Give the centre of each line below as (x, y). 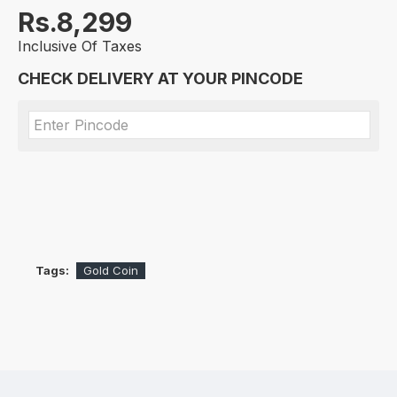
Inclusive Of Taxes (80, 46)
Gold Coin (111, 270)
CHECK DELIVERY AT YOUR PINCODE (160, 78)
